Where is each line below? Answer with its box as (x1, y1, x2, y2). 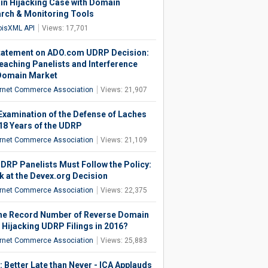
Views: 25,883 (100, 236, 147, 245)
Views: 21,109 (100, 136, 147, 144)
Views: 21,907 (100, 86, 147, 94)
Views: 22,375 (100, 186, 147, 194)
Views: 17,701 (41, 24, 89, 32)
